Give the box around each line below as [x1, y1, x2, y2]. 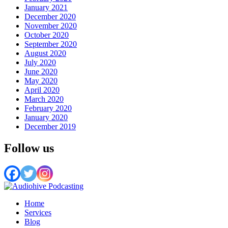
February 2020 [24, 104, 72, 113]
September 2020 [24, 40, 77, 49]
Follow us [4, 141, 54, 155]
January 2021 [24, 3, 68, 12]
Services [24, 208, 51, 217]
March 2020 [24, 95, 64, 104]
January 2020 [24, 113, 68, 122]
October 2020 [24, 31, 69, 40]
